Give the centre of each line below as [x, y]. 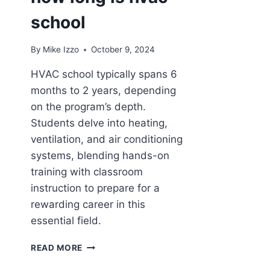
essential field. [66, 221]
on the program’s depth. [88, 107]
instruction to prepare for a [95, 188]
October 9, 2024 [123, 50]
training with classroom [87, 172]
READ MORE [57, 248]
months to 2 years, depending [103, 91]
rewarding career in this [88, 205]
